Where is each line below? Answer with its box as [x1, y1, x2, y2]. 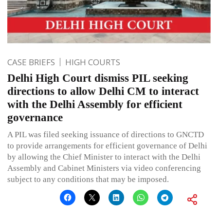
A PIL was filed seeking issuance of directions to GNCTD [7, 130, 204, 140]
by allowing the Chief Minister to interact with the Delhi [7, 152, 200, 162]
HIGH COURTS [65, 56, 120, 68]
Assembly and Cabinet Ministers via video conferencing [7, 163, 201, 173]
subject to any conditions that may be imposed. [7, 175, 169, 184]
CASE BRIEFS [7, 56, 55, 68]
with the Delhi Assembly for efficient [7, 98, 182, 111]
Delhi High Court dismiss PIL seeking [7, 72, 188, 85]
